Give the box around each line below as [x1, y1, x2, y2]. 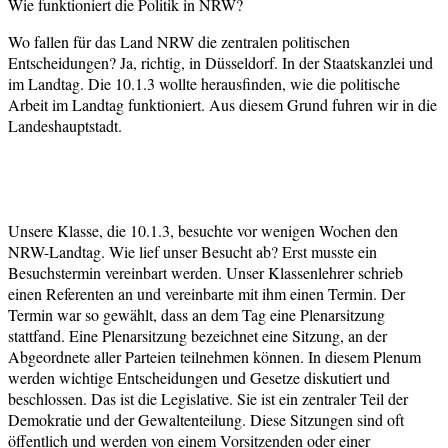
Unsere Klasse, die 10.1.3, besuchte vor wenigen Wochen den [8, 219, 398, 241]
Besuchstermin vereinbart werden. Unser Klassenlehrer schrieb [8, 261, 403, 283]
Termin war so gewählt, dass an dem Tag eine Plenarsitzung [8, 303, 385, 325]
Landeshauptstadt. [8, 114, 122, 136]
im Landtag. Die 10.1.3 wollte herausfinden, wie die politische [8, 72, 400, 94]
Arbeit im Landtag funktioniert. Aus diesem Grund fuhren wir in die [8, 93, 437, 115]
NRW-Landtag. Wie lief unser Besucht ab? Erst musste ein [8, 240, 377, 262]
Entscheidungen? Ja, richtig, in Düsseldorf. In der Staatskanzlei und [8, 51, 433, 73]
